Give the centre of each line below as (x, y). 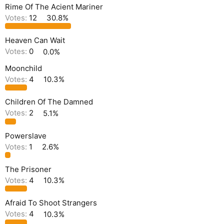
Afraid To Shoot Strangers (51, 203)
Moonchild (23, 68)
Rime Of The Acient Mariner (54, 7)
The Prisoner (28, 169)
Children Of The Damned (49, 102)
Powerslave (26, 135)
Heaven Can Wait (35, 40)
